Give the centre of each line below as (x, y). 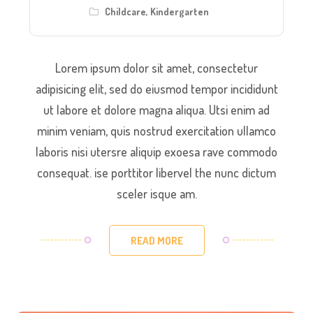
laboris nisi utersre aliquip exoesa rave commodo (156, 152)
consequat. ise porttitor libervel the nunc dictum (156, 173)
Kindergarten (179, 12)
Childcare (125, 12)
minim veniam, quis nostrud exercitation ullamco (156, 131)
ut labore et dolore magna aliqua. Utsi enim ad (156, 110)
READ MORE (156, 241)
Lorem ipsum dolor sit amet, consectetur (156, 68)
